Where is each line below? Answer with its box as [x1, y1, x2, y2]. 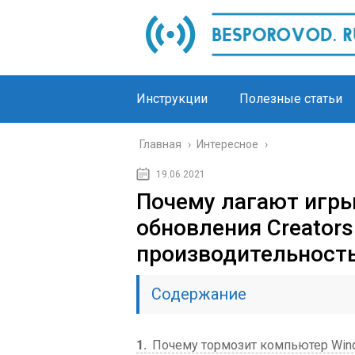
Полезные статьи [239, 91, 342, 106]
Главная [139, 138, 181, 151]
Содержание [151, 284, 246, 303]
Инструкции [136, 91, 208, 106]
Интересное [197, 138, 258, 151]
